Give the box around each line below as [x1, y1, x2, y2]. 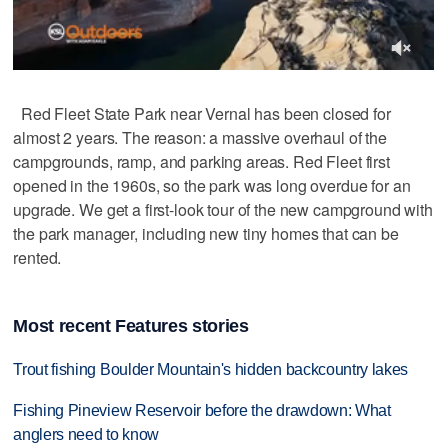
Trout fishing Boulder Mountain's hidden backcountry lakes [13, 360, 409, 378]
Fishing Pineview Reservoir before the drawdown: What [13, 401, 391, 419]
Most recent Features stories [13, 315, 249, 336]
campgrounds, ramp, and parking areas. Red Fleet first [13, 150, 390, 174]
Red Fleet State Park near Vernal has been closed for [13, 102, 391, 126]
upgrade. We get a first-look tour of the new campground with [13, 198, 433, 222]
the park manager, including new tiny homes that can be [13, 222, 399, 246]
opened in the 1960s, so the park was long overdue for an [13, 174, 411, 198]
